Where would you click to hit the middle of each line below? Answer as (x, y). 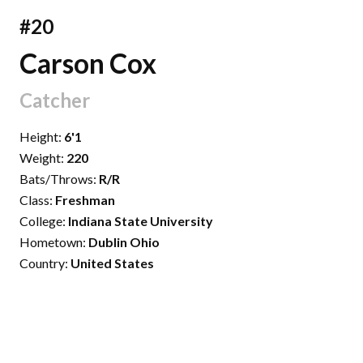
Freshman (85, 200)
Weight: (43, 158)
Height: (42, 137)
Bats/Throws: (60, 179)
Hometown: (54, 242)
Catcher (55, 100)
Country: (45, 263)
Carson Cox (88, 64)
